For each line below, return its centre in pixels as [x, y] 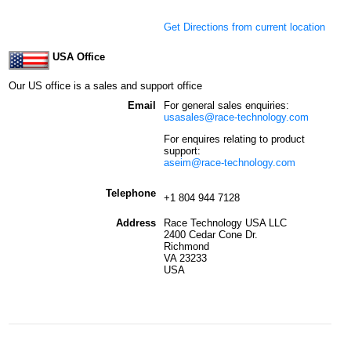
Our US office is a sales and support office [105, 85]
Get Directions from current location [244, 27]
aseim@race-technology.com [230, 162]
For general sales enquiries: [226, 105]
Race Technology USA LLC [225, 223]
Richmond [186, 246]
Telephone [131, 193]
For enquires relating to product [234, 139]
